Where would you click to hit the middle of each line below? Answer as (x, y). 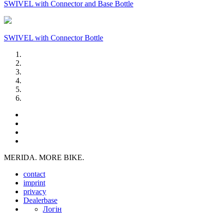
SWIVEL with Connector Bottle (54, 38)
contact (34, 174)
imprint (34, 183)
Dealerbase (40, 200)
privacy (35, 192)
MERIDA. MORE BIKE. (44, 158)
